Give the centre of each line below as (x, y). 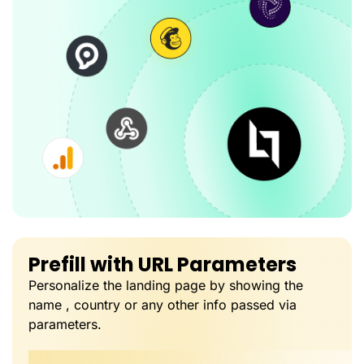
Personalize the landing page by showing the (166, 285)
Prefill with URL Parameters (162, 264)
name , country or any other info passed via (162, 304)
